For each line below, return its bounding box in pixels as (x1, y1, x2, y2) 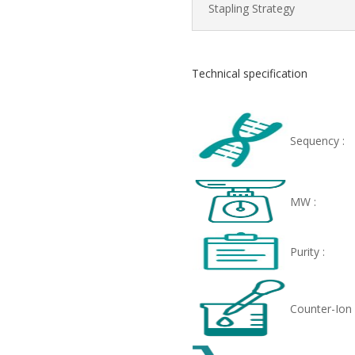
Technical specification (191, 66, 307, 82)
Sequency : (289, 132, 345, 148)
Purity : (289, 243, 325, 259)
